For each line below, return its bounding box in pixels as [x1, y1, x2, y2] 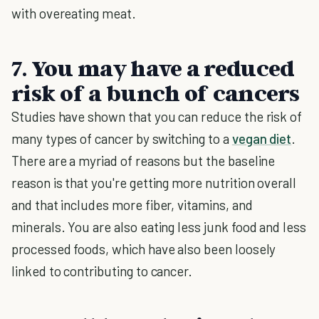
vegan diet [231, 130, 292, 147]
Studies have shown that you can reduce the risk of [11, 108, 303, 125]
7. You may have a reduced [11, 54, 295, 81]
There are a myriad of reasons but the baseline [11, 152, 276, 169]
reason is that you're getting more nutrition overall [11, 174, 297, 191]
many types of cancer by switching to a [11, 130, 232, 147]
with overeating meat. [11, 5, 136, 21]
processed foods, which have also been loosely [11, 241, 276, 257]
